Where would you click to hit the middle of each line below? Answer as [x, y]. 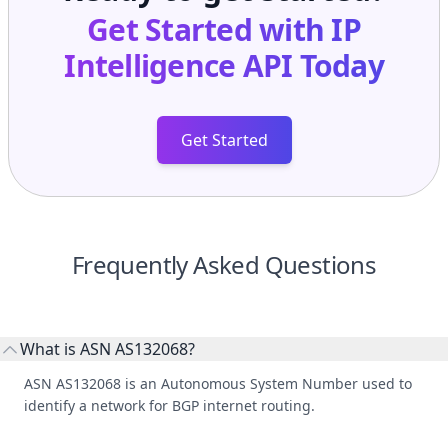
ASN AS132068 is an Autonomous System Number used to [218, 383]
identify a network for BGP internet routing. [169, 405]
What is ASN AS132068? [107, 348]
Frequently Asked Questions [224, 264]
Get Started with [209, 29]
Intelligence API [178, 65]
